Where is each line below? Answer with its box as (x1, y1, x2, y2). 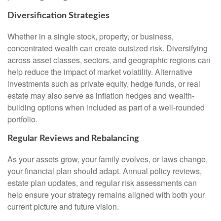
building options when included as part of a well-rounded (7, 102, 205, 113)
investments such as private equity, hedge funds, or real (7, 78, 200, 90)
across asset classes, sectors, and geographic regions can (7, 54, 211, 66)
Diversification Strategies (7, 11, 110, 21)
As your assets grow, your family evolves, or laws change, (7, 153, 208, 165)
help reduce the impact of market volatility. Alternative (7, 66, 192, 78)
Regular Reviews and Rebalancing (7, 134, 139, 144)
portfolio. (7, 113, 37, 125)
